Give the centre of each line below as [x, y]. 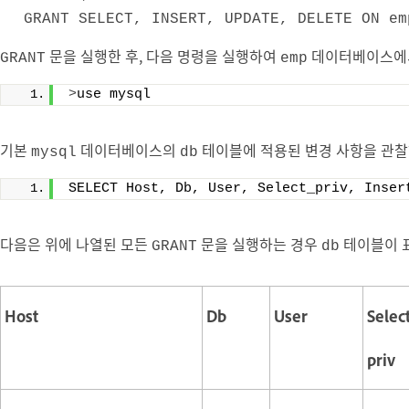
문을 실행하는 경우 [259, 243]
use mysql [114, 94]
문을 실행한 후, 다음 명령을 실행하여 [163, 55]
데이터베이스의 [128, 149]
